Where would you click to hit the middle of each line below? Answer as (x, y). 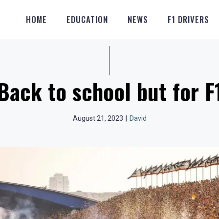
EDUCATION (87, 19)
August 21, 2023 (98, 118)
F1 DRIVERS (188, 19)
